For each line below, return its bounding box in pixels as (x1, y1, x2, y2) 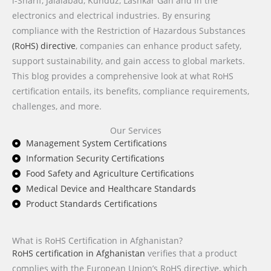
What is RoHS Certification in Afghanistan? (12, 235, 183, 247)
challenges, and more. (12, 100, 102, 113)
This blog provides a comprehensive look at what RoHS (12, 70, 233, 82)
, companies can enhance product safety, (76, 40, 241, 52)
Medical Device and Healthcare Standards (25, 183, 196, 195)
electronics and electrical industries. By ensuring (12, 10, 211, 22)
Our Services (109, 125, 162, 137)
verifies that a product (145, 247, 237, 260)
